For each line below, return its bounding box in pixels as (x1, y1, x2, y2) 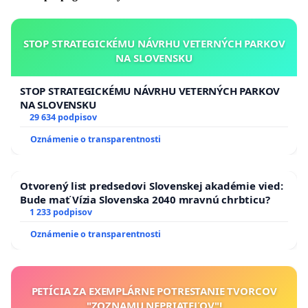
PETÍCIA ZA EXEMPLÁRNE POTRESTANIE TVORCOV (31, 284, 277, 298)
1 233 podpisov (29, 206, 92, 219)
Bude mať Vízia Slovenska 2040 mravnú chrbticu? (20, 192, 270, 207)
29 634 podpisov (29, 111, 97, 124)
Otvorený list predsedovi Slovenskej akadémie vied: (20, 179, 283, 193)
